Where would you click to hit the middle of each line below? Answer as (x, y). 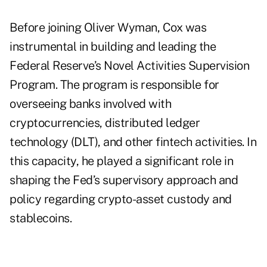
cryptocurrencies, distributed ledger (105, 123)
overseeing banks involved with (90, 104)
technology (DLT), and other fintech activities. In (133, 142)
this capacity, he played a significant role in (121, 161)
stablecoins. (41, 218)
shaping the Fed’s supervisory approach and (124, 180)
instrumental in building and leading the (113, 47)
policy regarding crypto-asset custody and (121, 199)
